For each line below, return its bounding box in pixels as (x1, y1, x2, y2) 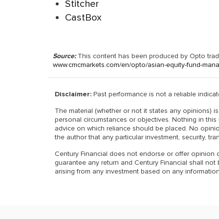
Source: (53, 51, 76, 60)
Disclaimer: (55, 89, 91, 98)
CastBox (65, 11, 102, 23)
